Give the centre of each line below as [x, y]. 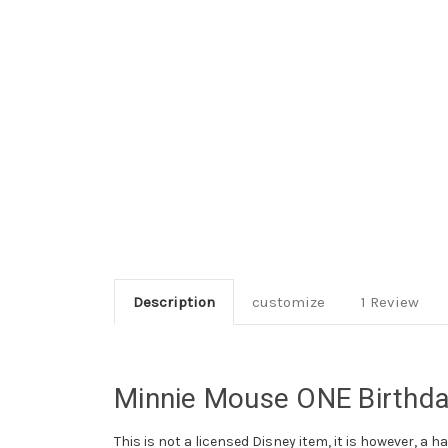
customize [288, 302]
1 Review [389, 302]
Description [173, 302]
